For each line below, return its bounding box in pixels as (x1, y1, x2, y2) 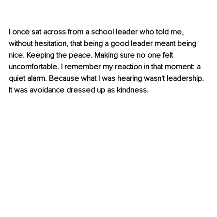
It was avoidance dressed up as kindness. (9, 85, 149, 95)
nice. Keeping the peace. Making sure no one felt (9, 50, 175, 61)
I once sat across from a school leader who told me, (9, 27, 186, 37)
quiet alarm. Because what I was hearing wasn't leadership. (9, 74, 206, 84)
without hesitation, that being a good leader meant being (9, 39, 198, 49)
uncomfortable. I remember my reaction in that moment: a (9, 62, 202, 72)
